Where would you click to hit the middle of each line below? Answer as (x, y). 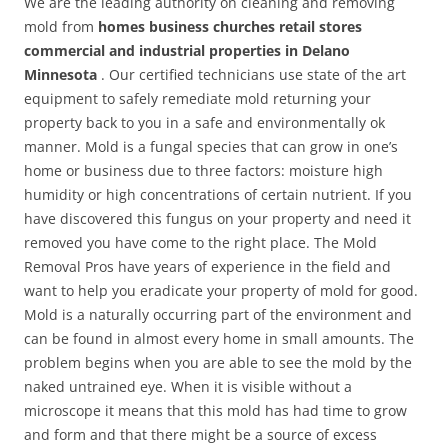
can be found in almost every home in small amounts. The (219, 338)
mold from (61, 26)
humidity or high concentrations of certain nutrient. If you (218, 194)
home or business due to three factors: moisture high (203, 170)
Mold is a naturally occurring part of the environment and (218, 314)
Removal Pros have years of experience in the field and (207, 266)
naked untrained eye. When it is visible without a (188, 386)
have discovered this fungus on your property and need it (217, 218)
